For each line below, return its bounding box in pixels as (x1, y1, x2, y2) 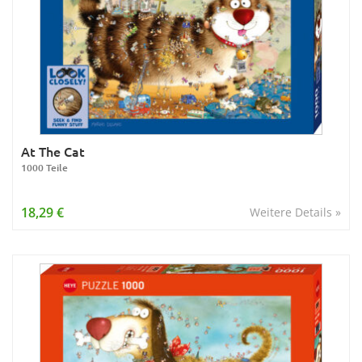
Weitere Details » (250, 204, 341, 220)
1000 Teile (21, 161, 68, 175)
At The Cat (21, 142, 85, 160)
